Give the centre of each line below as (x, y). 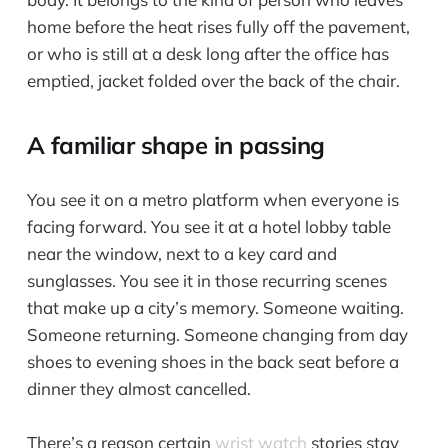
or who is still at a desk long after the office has (207, 53)
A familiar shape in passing (176, 144)
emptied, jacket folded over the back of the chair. (213, 80)
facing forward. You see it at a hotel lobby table (208, 226)
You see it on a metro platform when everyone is (212, 199)
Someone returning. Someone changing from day (217, 334)
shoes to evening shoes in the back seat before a (212, 361)
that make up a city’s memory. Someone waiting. (215, 307)
